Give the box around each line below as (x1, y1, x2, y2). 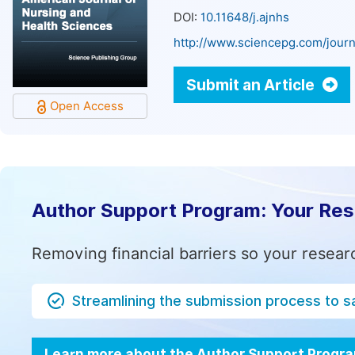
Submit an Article (186, 76, 318, 94)
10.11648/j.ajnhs (200, 10, 289, 25)
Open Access (49, 99, 124, 113)
